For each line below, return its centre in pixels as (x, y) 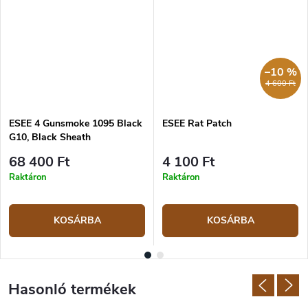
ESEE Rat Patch (197, 123)
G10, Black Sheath (50, 137)
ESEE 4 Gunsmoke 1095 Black (76, 123)
